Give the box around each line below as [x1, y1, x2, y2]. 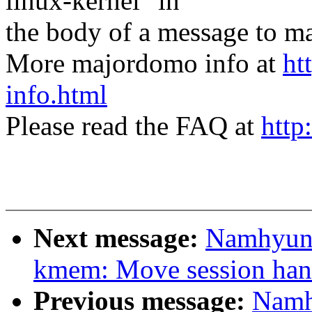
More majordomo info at [6, 48, 283, 79]
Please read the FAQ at [6, 111, 261, 141]
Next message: [33, 223, 205, 253]
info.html [6, 79, 107, 110]
